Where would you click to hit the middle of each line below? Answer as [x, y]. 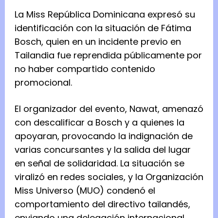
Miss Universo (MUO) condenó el [85, 191]
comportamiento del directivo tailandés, [102, 204]
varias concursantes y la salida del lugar [103, 150]
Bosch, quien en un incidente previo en [98, 42]
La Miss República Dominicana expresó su [105, 15]
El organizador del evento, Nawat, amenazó [109, 109]
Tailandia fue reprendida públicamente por [108, 55]
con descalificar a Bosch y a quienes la [100, 123]
